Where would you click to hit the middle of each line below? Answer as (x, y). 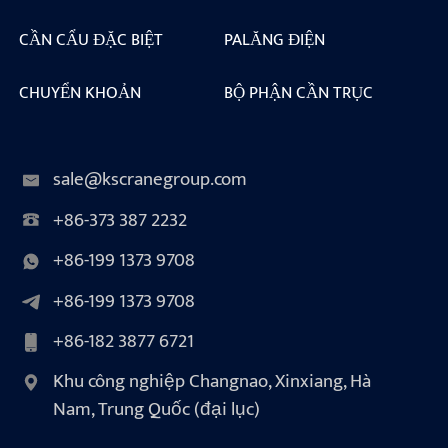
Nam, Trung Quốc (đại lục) (156, 410)
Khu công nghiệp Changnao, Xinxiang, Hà (211, 382)
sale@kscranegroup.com (149, 180)
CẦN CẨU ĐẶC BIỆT (90, 39)
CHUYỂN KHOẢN (79, 93)
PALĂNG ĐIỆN (274, 39)
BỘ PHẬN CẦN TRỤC (298, 93)
